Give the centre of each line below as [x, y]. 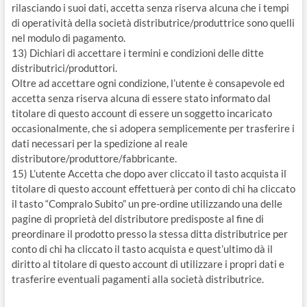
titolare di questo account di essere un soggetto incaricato [142, 113]
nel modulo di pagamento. [68, 38]
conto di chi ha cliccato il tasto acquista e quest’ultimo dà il [142, 249]
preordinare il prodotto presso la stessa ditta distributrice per [149, 234]
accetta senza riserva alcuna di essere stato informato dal [141, 98]
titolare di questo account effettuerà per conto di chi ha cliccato [153, 188]
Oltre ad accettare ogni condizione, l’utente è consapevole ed [148, 83]
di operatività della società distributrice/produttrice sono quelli [153, 23]
